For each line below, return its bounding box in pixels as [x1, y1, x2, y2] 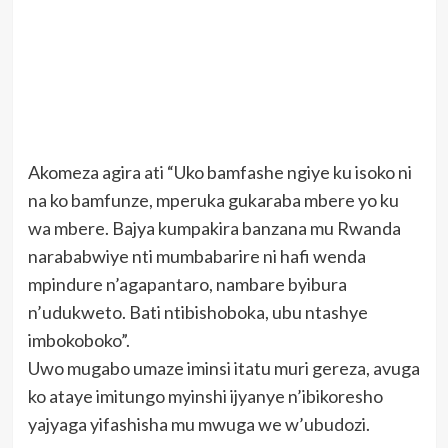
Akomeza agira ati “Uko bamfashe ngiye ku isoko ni [27, 161, 412, 184]
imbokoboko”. [27, 329, 130, 352]
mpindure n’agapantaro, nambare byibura [27, 273, 347, 296]
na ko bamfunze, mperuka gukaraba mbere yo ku [27, 189, 399, 212]
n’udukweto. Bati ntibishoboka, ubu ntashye [27, 301, 368, 324]
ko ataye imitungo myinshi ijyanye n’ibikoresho [27, 385, 383, 408]
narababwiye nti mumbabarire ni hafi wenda [27, 245, 366, 268]
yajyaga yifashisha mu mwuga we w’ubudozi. [27, 413, 370, 436]
